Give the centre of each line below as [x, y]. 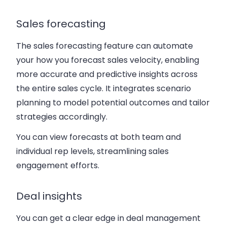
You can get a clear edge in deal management [108, 218]
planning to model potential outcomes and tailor [113, 103]
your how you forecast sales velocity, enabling [108, 60]
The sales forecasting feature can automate [105, 46]
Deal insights [49, 196]
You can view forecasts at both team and [99, 137]
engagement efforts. [58, 166]
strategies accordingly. [62, 117]
